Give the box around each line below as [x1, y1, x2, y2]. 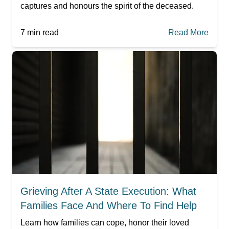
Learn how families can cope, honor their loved [20, 218, 189, 227]
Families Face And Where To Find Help [20, 199, 197, 211]
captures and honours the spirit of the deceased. [20, 1, 194, 10]
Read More [168, 28, 209, 37]
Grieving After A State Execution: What [20, 185, 196, 197]
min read [25, 28, 59, 37]
